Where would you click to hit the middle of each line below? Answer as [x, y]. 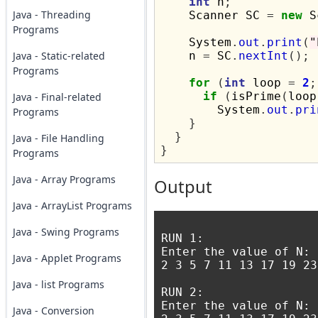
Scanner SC [213, 15]
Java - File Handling [58, 138]
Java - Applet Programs [67, 258]
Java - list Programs [58, 284]
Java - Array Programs [64, 179]
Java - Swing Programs [66, 232]
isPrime [256, 96]
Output [183, 187]
